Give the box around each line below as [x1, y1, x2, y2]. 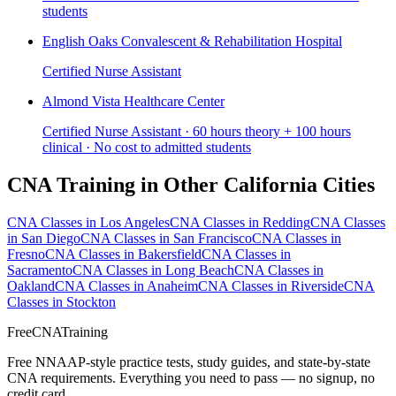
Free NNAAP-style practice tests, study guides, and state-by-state [7, 354, 370, 369]
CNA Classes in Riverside [198, 278, 344, 293]
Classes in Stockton [7, 293, 116, 309]
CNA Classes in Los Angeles [7, 214, 170, 230]
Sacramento [7, 262, 72, 278]
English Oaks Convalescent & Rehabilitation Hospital [42, 33, 342, 49]
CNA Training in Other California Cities [7, 172, 375, 196]
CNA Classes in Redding [170, 214, 310, 230]
